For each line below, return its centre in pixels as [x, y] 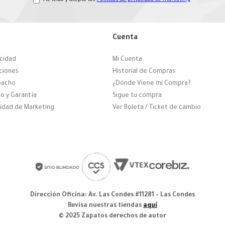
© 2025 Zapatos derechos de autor [113, 216]
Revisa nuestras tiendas [105, 206]
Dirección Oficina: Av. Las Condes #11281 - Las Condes [113, 195]
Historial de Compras [144, 72]
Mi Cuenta [127, 60]
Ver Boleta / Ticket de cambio [157, 108]
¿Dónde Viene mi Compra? [152, 84]
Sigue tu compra [137, 96]
